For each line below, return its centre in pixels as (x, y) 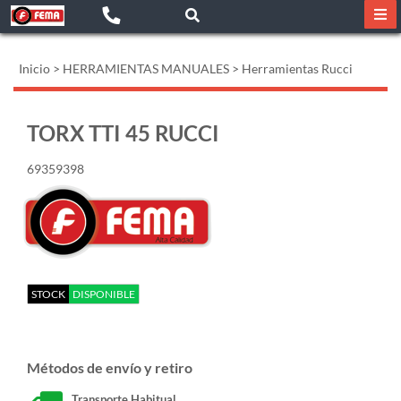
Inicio (34, 68)
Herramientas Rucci (297, 68)
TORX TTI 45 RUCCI (123, 133)
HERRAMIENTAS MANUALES (146, 68)
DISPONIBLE (104, 294)
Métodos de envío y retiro (110, 367)
